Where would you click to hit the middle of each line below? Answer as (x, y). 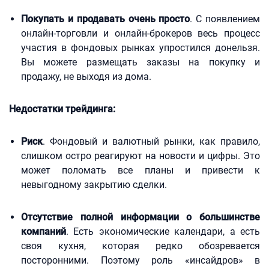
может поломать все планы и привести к (141, 170)
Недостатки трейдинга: (62, 109)
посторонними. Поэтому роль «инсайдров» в (141, 260)
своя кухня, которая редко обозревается (141, 246)
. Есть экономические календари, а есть (163, 231)
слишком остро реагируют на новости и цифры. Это (141, 156)
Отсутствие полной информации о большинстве (141, 217)
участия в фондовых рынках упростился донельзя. (141, 48)
